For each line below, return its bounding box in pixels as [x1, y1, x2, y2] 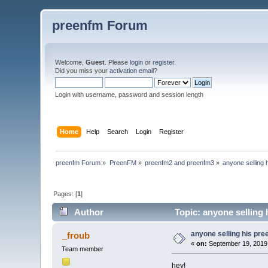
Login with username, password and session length [55, 91, 204, 98]
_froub [62, 230, 90, 241]
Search [106, 127, 128, 135]
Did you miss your [55, 67, 110, 74]
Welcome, [55, 59, 86, 66]
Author [74, 207, 103, 218]
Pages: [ [53, 190, 78, 197]
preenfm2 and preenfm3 [145, 159, 215, 166]
